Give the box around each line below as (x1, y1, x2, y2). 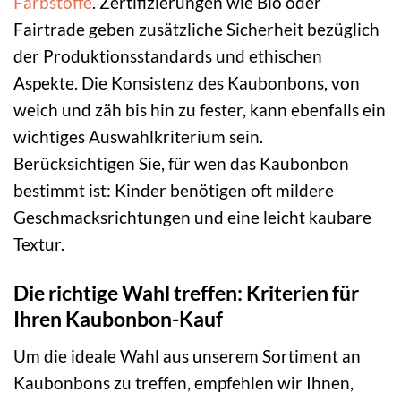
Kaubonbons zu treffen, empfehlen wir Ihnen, (13, 371, 354, 393)
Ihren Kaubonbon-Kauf (13, 306, 223, 332)
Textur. (13, 234, 64, 255)
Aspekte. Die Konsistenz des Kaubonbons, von (13, 73, 360, 94)
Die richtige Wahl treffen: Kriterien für (13, 280, 359, 306)
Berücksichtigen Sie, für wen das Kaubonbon (13, 153, 349, 175)
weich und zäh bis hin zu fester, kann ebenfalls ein (13, 99, 386, 121)
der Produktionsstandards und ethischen (13, 46, 322, 67)
